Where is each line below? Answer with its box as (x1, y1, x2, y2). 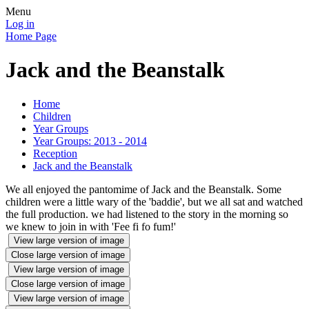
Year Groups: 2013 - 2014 (33, 134, 147, 147)
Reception (33, 147, 77, 159)
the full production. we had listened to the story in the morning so (6, 208, 288, 220)
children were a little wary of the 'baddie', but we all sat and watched (6, 195, 303, 208)
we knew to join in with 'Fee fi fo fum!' (6, 220, 176, 232)
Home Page (6, 30, 57, 42)
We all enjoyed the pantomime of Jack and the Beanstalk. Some (6, 183, 281, 195)
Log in (6, 18, 34, 30)
